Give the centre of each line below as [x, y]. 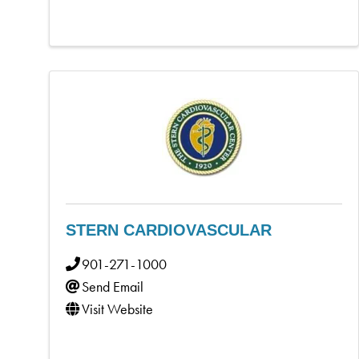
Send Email [113, 286]
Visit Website [117, 309]
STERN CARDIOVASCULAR [169, 230]
